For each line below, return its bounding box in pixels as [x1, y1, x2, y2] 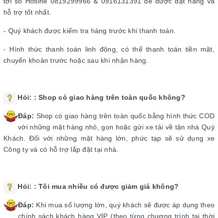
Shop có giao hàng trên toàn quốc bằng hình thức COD [36, 112, 215, 120]
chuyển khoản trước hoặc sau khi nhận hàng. [3, 56, 148, 65]
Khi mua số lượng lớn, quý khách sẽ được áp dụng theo [36, 201, 215, 209]
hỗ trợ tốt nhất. [3, 8, 51, 17]
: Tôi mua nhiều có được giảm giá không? [34, 182, 179, 191]
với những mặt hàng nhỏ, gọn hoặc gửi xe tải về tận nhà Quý [18, 123, 215, 131]
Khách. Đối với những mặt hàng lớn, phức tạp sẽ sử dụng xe [3, 134, 215, 143]
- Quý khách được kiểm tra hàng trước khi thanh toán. [3, 27, 176, 35]
